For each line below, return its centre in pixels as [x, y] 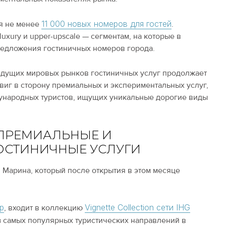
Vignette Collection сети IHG [138, 207]
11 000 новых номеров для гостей [106, 24]
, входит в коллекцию [45, 208]
